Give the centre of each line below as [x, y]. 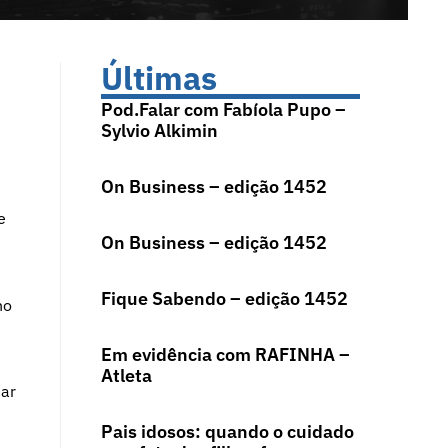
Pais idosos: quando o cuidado [227, 432]
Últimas [158, 78]
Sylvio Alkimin [159, 131]
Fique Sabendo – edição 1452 [224, 299]
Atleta [126, 376]
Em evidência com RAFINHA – [225, 355]
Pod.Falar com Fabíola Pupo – [223, 110]
